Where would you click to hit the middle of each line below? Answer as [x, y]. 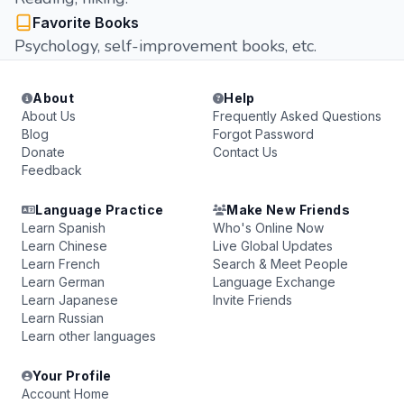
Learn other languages [89, 336]
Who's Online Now [268, 228]
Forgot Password [263, 134]
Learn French [61, 264]
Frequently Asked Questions [297, 116]
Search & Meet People [280, 264]
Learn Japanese [70, 300]
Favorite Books [86, 23]
